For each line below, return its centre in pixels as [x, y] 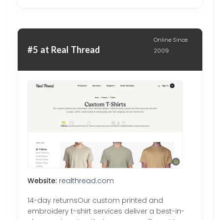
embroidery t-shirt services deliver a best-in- [106, 211]
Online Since [171, 40]
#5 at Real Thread [64, 49]
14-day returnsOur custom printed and [95, 201]
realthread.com [86, 181]
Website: [42, 181]
